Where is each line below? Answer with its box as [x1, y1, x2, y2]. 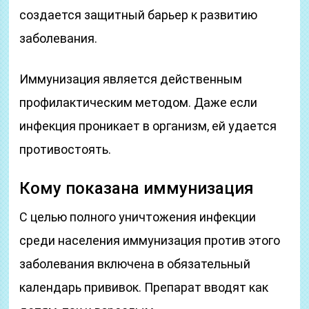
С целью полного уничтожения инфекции [19, 210, 257, 224]
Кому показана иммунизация [19, 179, 255, 198]
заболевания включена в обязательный [19, 257, 251, 271]
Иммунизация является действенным [19, 72, 243, 86]
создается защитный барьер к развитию [19, 8, 258, 22]
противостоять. [19, 142, 112, 157]
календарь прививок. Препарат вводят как [19, 280, 269, 295]
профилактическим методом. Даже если [19, 95, 258, 110]
